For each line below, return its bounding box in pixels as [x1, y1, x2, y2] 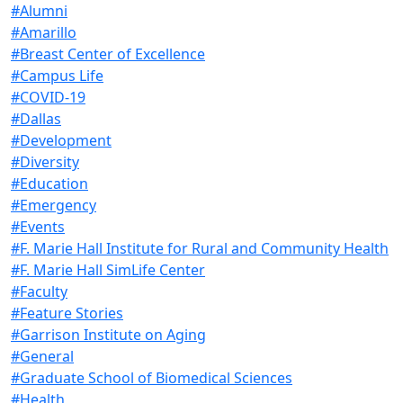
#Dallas [11, 108, 61, 129]
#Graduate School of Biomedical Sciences [11, 367, 292, 388]
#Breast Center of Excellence [11, 43, 205, 64]
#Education [11, 173, 88, 193]
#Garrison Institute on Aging [11, 324, 206, 345]
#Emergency [11, 194, 96, 215]
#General [11, 345, 74, 366]
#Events [11, 216, 65, 237]
